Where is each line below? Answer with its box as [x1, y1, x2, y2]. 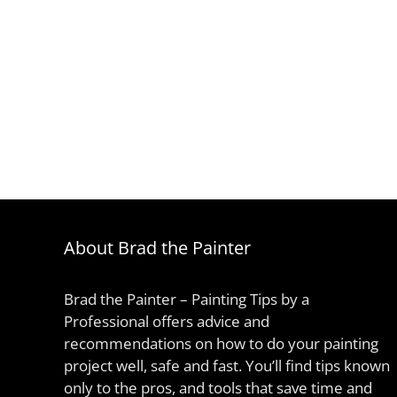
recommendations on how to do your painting [64, 333, 378, 354]
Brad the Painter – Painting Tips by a [64, 289, 309, 310]
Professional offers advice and [64, 311, 269, 332]
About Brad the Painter [64, 236, 251, 261]
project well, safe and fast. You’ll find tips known [64, 355, 390, 377]
